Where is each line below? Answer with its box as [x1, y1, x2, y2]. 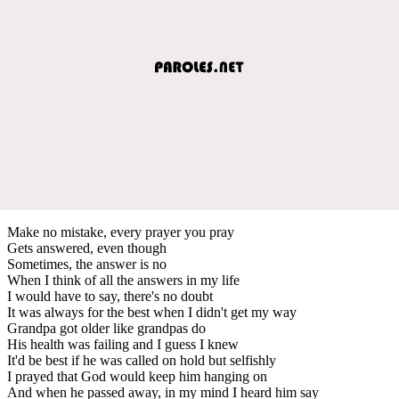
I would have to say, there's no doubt [7, 288, 213, 304]
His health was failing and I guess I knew [7, 336, 239, 352]
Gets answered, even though [7, 240, 167, 256]
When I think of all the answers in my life [7, 272, 240, 288]
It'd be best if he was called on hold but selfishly [7, 352, 276, 368]
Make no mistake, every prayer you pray [7, 224, 234, 240]
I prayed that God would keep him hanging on [7, 368, 267, 384]
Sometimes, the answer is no [7, 256, 167, 272]
